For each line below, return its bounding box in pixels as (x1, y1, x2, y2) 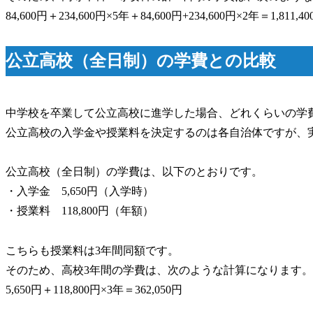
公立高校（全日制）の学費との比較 (6, 51, 276, 70)
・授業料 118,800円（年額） (6, 205, 154, 217)
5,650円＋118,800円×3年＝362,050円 (6, 284, 182, 296)
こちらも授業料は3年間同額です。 (6, 245, 179, 257)
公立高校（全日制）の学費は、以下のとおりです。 (6, 166, 263, 178)
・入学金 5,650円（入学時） (6, 185, 154, 198)
